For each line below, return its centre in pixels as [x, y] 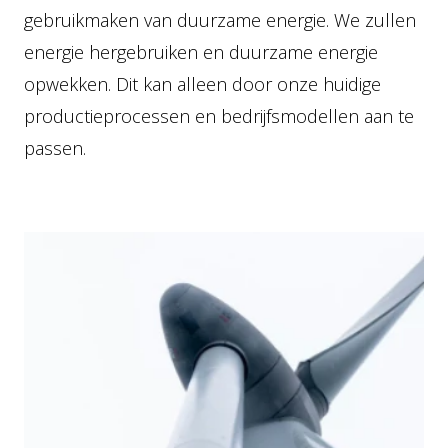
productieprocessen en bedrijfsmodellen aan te [219, 116]
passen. [55, 148]
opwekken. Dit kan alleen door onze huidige [202, 84]
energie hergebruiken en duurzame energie [201, 52]
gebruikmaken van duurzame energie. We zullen [220, 20]
